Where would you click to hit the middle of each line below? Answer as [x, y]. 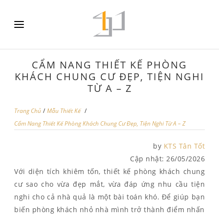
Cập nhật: [148, 159]
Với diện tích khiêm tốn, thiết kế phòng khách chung [109, 171]
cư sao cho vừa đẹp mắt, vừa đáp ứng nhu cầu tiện [109, 184]
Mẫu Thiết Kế [64, 111]
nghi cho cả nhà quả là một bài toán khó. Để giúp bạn [109, 197]
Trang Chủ [28, 111]
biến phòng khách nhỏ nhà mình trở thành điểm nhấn [109, 209]
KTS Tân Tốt [184, 146]
